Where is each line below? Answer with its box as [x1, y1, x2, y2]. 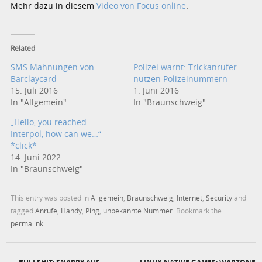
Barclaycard [11, 73, 57, 84]
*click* [11, 139, 37, 151]
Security [206, 192, 233, 202]
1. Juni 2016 [133, 84, 179, 96]
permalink [11, 218, 44, 228]
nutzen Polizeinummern [133, 73, 227, 84]
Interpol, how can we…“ [11, 127, 102, 139]
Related [11, 43, 36, 53]
